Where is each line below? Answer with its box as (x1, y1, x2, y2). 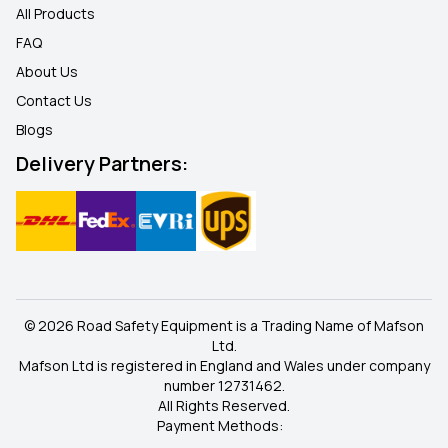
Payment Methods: (157, 415, 283, 435)
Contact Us (16, 90, 92, 110)
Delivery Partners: (16, 149, 188, 177)
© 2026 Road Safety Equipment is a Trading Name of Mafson (24, 315, 424, 335)
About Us (16, 61, 78, 81)
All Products (16, 3, 95, 23)
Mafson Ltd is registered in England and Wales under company (18, 355, 430, 375)
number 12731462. (163, 375, 285, 395)
